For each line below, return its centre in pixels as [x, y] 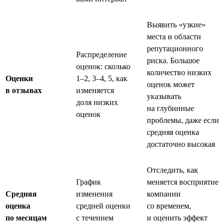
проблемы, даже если [183, 120]
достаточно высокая [181, 144]
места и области [174, 36]
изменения [94, 194]
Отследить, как [172, 170]
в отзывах [24, 90]
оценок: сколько [103, 66]
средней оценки [103, 206]
